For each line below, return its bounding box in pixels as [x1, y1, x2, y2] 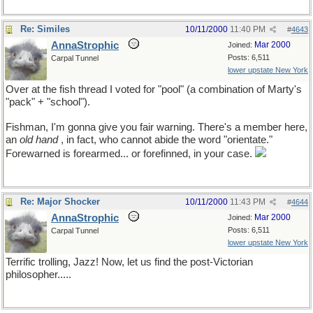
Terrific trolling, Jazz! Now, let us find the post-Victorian [6, 256, 253, 268]
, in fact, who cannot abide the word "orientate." [61, 134, 272, 145]
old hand [20, 134, 61, 145]
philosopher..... [6, 269, 71, 280]
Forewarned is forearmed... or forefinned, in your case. [6, 148, 255, 159]
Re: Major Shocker [20, 196, 100, 207]
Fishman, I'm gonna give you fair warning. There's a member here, [6, 122, 307, 133]
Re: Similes [20, 24, 70, 34]
